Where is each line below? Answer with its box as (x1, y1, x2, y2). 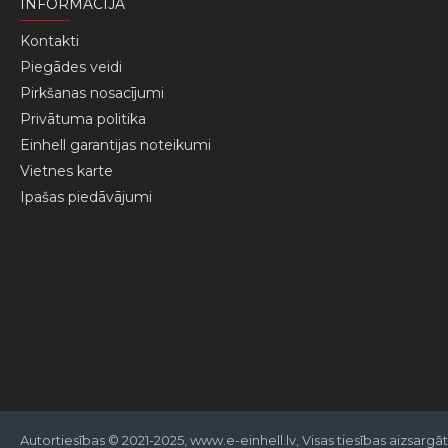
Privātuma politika (20, 110, 146, 128)
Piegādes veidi (20, 58, 122, 76)
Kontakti (20, 32, 79, 50)
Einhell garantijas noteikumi (20, 136, 211, 154)
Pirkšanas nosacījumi (20, 84, 164, 102)
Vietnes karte (20, 162, 113, 180)
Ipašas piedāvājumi (20, 188, 152, 206)
